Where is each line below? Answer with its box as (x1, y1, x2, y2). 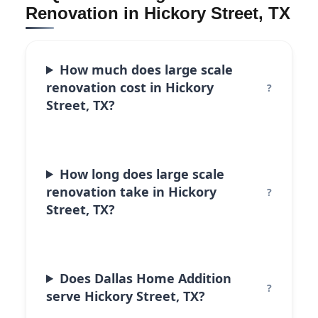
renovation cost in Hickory (46, 78, 214, 96)
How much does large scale (60, 60, 234, 78)
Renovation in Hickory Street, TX (26, 3, 290, 23)
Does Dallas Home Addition (60, 269, 232, 287)
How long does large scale (60, 165, 225, 182)
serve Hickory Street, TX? (46, 287, 205, 305)
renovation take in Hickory (46, 182, 216, 200)
